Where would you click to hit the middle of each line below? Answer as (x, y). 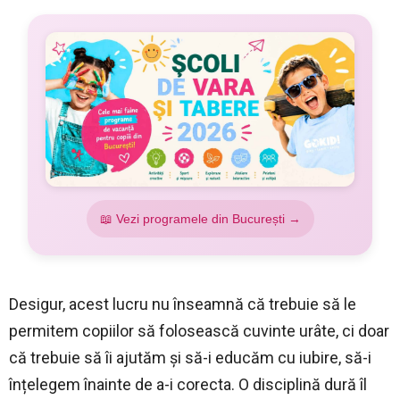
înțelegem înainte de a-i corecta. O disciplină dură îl (188, 384)
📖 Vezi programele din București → (200, 218)
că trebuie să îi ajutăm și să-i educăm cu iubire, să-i (190, 357)
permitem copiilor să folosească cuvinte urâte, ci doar (199, 330)
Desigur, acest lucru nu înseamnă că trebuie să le (183, 304)
